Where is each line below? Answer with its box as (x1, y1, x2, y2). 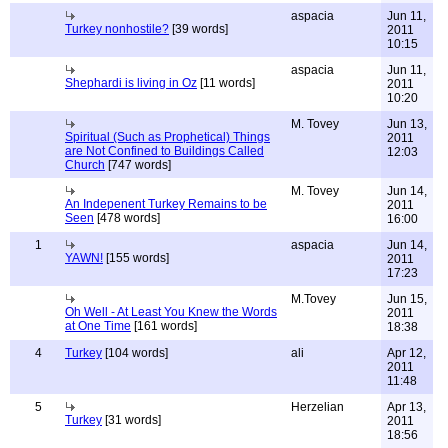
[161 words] (131, 319, 197, 333)
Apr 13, (387, 400, 426, 414)
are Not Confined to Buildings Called (65, 144, 264, 158)
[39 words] (169, 22, 228, 36)
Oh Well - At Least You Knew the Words (65, 305, 277, 319)
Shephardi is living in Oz (65, 76, 197, 90)
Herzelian (291, 400, 344, 414)
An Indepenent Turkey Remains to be (65, 197, 267, 211)
